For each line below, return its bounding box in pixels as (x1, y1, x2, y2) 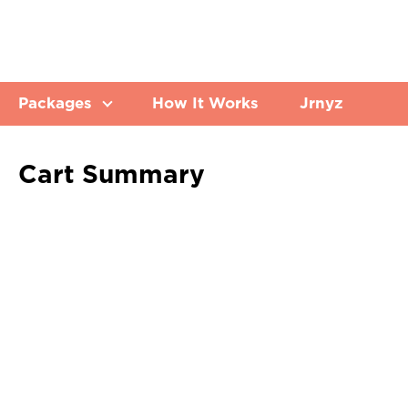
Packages (18, 96, 97, 111)
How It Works (152, 96, 259, 111)
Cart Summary (18, 163, 205, 189)
